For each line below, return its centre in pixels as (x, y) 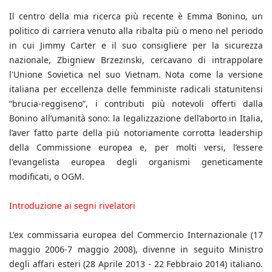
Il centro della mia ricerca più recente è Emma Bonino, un (136, 16)
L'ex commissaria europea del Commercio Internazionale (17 (136, 235)
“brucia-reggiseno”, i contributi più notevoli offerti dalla (136, 104)
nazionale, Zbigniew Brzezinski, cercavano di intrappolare (136, 60)
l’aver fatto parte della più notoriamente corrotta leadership (136, 133)
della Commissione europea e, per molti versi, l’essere (136, 148)
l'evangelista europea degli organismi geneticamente (136, 162)
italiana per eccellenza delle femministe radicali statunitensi (136, 89)
